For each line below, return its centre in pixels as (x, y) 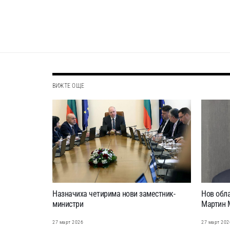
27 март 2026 (68, 222)
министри (68, 204)
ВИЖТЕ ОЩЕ (69, 86)
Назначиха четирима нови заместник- (114, 194)
